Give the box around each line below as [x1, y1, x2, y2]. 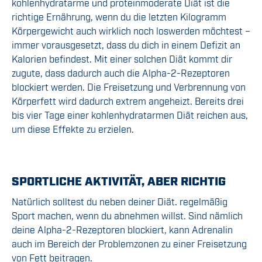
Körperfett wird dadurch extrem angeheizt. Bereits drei [12, 95, 244, 107]
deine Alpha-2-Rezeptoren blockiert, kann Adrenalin [12, 223, 233, 236]
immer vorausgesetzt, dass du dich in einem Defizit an [12, 39, 240, 51]
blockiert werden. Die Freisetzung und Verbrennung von [12, 81, 246, 93]
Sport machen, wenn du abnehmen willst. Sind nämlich [12, 209, 243, 222]
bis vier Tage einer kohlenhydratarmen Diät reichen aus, [12, 109, 248, 121]
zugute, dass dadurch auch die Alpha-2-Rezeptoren [12, 67, 230, 79]
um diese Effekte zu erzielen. [12, 123, 134, 135]
